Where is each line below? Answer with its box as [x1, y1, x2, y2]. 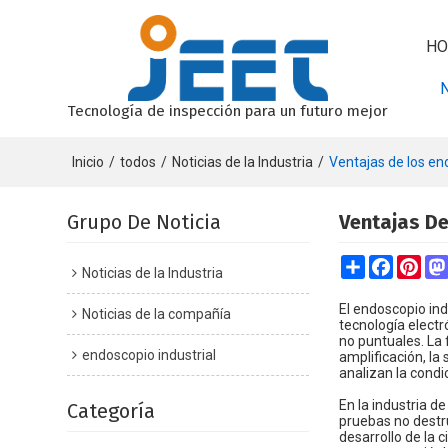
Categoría [67, 398, 156, 423]
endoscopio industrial [82, 346, 217, 363]
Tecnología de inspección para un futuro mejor [67, 101, 389, 120]
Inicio [72, 153, 105, 170]
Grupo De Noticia [67, 209, 222, 234]
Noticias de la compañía [82, 305, 232, 322]
